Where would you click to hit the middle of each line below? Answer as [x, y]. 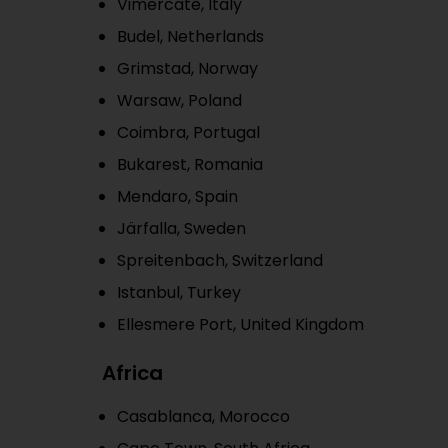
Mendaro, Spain [177, 196]
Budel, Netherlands [190, 36]
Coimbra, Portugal [188, 132]
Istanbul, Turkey [179, 292]
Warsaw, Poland [179, 100]
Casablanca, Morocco [203, 416]
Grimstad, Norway [187, 68]
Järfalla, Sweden [181, 228]
